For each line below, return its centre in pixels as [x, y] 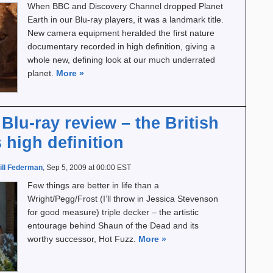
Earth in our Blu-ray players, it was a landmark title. [126, 19]
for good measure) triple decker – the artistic [113, 212]
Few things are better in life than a [93, 185]
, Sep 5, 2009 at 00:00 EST [87, 168]
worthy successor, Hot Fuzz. [83, 239]
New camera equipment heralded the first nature [121, 33]
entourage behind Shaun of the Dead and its [113, 225]
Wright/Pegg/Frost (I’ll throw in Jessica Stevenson [123, 199]
